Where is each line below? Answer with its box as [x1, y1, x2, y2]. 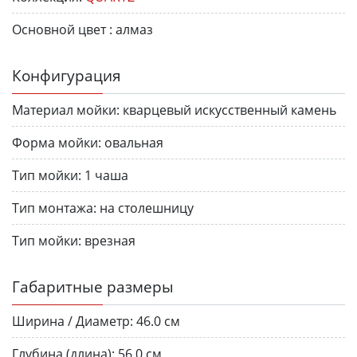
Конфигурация [12, 64, 121, 86]
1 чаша [84, 166, 128, 184]
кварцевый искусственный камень [123, 100, 336, 119]
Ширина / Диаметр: [12, 312, 133, 330]
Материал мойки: [12, 100, 120, 119]
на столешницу [100, 198, 194, 217]
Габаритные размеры [12, 275, 174, 297]
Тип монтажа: [12, 198, 96, 217]
